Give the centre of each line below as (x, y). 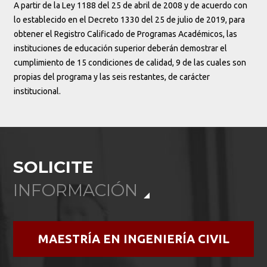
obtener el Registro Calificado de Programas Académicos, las (125, 34)
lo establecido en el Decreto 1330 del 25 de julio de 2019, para (129, 20)
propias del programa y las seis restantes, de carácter (111, 77)
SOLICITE (53, 167)
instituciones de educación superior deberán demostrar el (120, 49)
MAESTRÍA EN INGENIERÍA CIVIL (133, 239)
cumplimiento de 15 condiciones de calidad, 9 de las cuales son (130, 63)
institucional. (37, 91)
